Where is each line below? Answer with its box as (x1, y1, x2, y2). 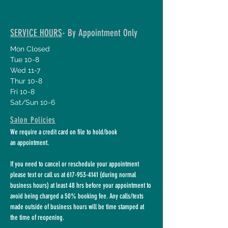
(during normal (98, 170, 136, 179)
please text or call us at (10, 170, 67, 179)
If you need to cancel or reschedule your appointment (10, 160, 139, 168)
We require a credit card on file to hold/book (10, 128, 117, 136)
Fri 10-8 (10, 88, 35, 96)
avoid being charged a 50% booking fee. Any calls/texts (10, 192, 144, 201)
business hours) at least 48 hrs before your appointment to (10, 181, 151, 190)
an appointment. (10, 138, 49, 147)
